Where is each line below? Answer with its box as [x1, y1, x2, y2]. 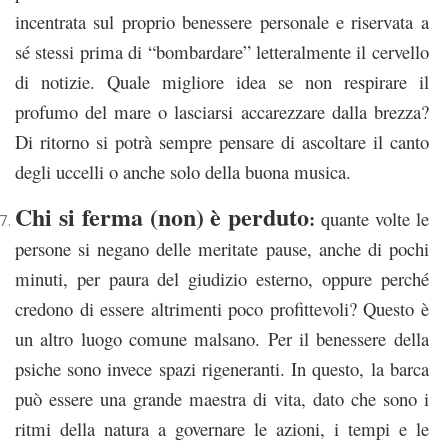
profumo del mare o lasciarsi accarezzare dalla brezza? [15, 99, 429, 125]
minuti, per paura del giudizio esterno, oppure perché [15, 266, 429, 292]
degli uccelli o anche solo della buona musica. [15, 159, 351, 185]
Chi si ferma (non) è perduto [15, 199, 310, 235]
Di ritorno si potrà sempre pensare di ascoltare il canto [15, 129, 429, 155]
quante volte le [321, 206, 429, 232]
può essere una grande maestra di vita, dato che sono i [15, 386, 429, 412]
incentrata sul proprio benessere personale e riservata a [15, 9, 429, 35]
